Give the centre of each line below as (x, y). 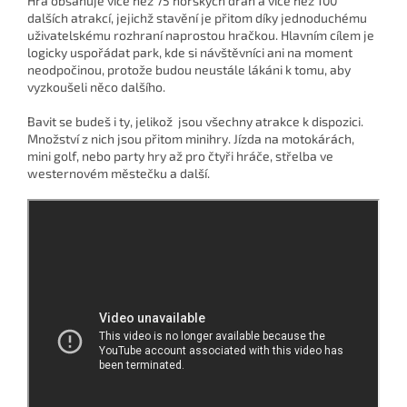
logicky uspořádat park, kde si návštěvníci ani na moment (190, 53)
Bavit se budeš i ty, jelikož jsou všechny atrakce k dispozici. (195, 122)
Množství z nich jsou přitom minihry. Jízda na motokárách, (191, 139)
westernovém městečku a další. (119, 174)
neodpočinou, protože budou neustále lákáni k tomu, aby (189, 70)
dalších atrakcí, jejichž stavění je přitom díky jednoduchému (197, 18)
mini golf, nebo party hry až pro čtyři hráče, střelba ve (180, 156)
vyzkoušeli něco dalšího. (96, 87)
